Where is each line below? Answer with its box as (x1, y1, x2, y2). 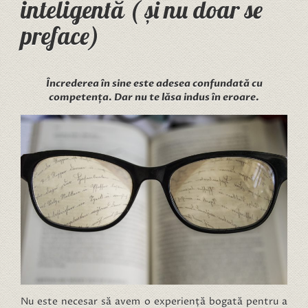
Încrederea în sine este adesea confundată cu (45, 77, 263, 90)
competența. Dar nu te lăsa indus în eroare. (49, 91, 259, 104)
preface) (21, 21, 100, 51)
